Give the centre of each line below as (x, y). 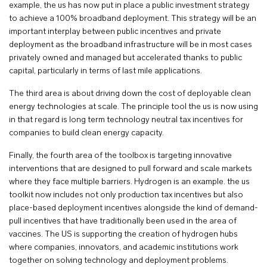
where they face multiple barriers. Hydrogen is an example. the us (129, 182)
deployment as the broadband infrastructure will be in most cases (131, 45)
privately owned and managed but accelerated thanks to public (125, 58)
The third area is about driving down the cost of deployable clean (130, 94)
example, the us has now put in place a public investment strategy (129, 6)
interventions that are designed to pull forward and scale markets (131, 169)
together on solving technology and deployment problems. (119, 261)
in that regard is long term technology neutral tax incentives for (126, 120)
